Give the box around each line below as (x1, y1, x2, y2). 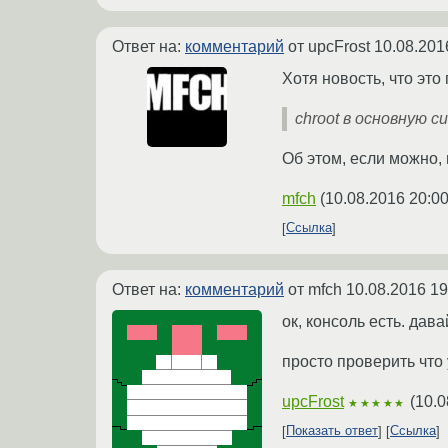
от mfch (284, 280, 346, 298)
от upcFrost (284, 37, 374, 55)
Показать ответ (286, 423, 378, 439)
